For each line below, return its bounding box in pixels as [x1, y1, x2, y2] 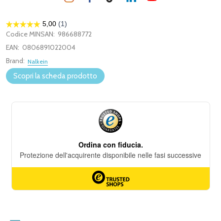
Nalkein [28, 58, 48, 65]
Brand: [6, 56, 25, 65]
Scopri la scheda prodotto [13, 72, 97, 80]
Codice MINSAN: [6, 30, 55, 38]
